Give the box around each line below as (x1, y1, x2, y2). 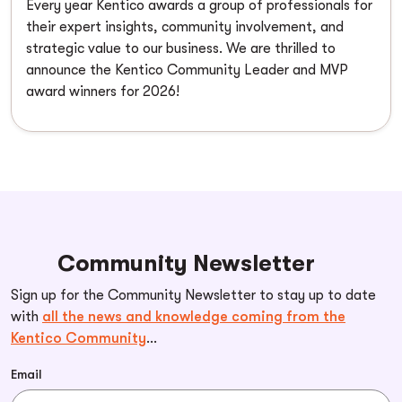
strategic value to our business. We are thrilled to (26, 40, 336, 57)
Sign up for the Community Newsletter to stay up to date (11, 287, 376, 304)
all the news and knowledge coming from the (42, 309, 345, 326)
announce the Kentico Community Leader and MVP (26, 62, 348, 79)
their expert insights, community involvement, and (26, 19, 344, 36)
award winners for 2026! (26, 83, 179, 100)
